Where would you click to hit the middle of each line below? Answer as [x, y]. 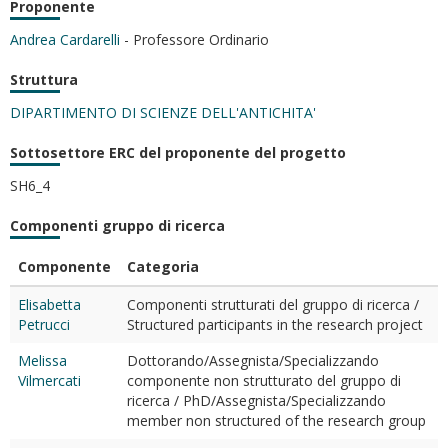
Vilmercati [49, 380]
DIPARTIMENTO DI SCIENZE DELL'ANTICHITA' [163, 112]
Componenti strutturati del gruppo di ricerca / [273, 304]
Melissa [42, 360]
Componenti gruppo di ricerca [117, 225]
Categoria [163, 266]
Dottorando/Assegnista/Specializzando [253, 360]
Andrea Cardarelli [65, 39]
